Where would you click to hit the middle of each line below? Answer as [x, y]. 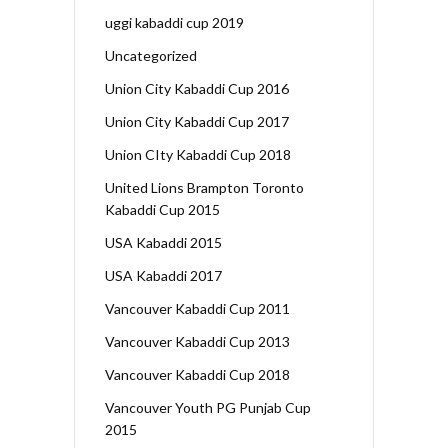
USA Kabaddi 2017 [163, 275]
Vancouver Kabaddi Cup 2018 [197, 374]
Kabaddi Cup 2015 [162, 209]
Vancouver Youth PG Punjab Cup [208, 407]
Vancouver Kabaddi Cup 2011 [197, 308]
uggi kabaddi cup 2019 [174, 22]
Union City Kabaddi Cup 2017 [197, 121]
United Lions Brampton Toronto [204, 187]
